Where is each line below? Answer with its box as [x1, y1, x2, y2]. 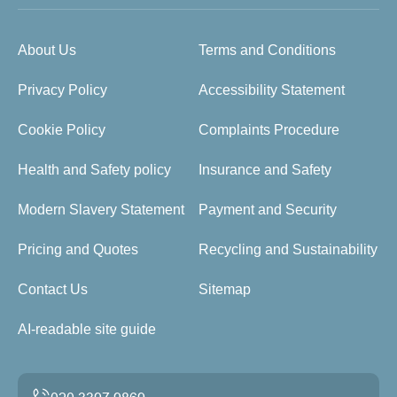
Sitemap [198, 282, 251, 298]
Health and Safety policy [18, 162, 171, 178]
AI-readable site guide [18, 322, 156, 338]
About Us [18, 43, 76, 58]
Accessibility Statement [198, 82, 345, 98]
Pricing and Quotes [18, 242, 138, 258]
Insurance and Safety [198, 162, 331, 178]
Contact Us [18, 282, 88, 298]
